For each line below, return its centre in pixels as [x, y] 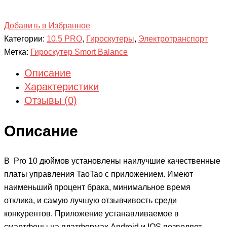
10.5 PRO [64, 39]
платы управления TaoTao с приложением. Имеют [99, 174]
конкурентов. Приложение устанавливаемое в [91, 213]
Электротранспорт [173, 39]
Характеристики [62, 86]
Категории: [25, 39]
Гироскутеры [110, 39]
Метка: [17, 52]
